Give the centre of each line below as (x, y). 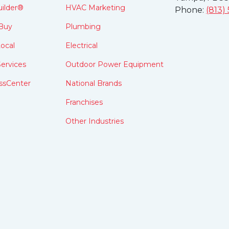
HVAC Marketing (95, 8)
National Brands (94, 83)
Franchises (84, 102)
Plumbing (83, 27)
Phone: (190, 10)
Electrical (82, 45)
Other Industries (95, 121)
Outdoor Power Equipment (114, 64)
